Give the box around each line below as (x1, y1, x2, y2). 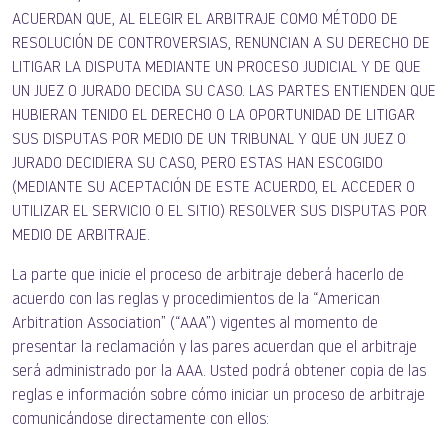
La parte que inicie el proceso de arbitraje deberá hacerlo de (12, 268, 404, 284)
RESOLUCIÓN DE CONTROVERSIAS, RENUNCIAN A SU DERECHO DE (12, 36, 430, 52)
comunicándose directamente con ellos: (12, 412, 269, 428)
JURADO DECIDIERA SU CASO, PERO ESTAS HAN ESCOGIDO (12, 156, 383, 172)
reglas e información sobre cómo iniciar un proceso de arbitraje (12, 388, 425, 404)
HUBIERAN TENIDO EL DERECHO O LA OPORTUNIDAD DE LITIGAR (12, 108, 415, 124)
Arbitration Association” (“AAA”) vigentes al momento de (12, 316, 378, 332)
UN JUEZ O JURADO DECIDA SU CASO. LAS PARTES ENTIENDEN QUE (12, 84, 436, 100)
